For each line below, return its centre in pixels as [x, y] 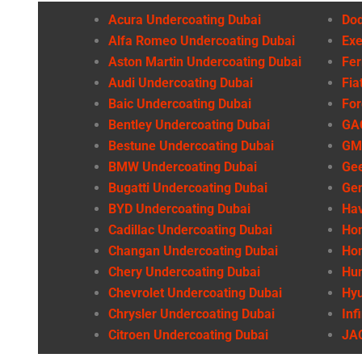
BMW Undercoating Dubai [183, 166]
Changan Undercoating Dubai [193, 250]
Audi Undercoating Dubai [181, 82]
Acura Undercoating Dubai [185, 19]
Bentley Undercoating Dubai [189, 124]
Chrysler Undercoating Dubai [192, 314]
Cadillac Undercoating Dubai [190, 229]
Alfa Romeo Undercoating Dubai [202, 40]
